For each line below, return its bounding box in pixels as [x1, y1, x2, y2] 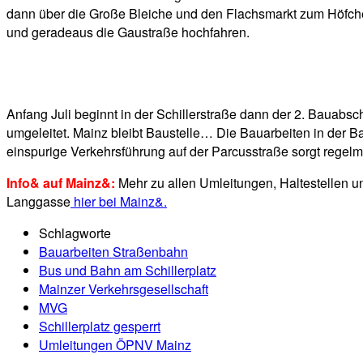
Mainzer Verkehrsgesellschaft [39, 280, 208, 299]
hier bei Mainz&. [70, 192, 167, 211]
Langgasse [6, 192, 70, 211]
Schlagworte [39, 224, 111, 243]
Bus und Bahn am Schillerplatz [39, 261, 216, 280]
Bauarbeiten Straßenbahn [39, 242, 188, 262]
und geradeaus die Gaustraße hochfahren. [6, 23, 250, 42]
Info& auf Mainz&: [6, 173, 115, 193]
